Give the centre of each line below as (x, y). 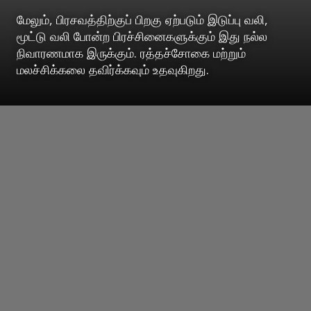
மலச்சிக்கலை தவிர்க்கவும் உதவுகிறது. (113, 70)
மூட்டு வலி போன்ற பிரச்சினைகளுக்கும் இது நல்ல (142, 36)
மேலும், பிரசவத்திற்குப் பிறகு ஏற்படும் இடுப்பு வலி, (142, 20)
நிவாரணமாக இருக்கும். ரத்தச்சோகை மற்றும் (131, 53)
